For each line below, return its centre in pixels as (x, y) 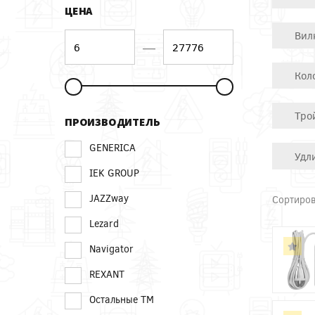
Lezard (104, 223)
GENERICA (112, 147)
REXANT (107, 274)
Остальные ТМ (122, 299)
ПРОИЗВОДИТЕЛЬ (112, 121)
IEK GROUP (114, 172)
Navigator (111, 248)
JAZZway (109, 198)
